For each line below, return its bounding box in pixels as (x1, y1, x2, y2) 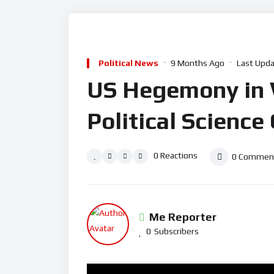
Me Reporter (149, 210, 217, 224)
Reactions (160, 150, 198, 161)
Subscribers (154, 226, 199, 237)
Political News (98, 58, 158, 68)
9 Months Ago (171, 58, 224, 68)
